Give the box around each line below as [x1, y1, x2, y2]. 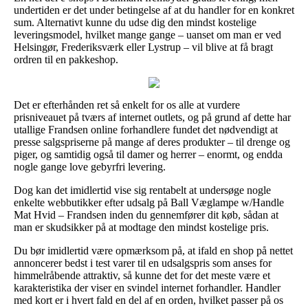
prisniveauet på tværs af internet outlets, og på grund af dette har [14, 111, 291, 123]
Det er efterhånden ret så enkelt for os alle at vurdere [14, 98, 240, 111]
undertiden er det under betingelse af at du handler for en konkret [14, 3, 294, 16]
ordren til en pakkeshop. [14, 53, 118, 65]
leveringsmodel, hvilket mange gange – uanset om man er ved [14, 28, 281, 41]
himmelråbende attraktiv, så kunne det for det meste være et [14, 269, 270, 281]
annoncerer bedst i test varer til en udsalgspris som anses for [14, 256, 272, 269]
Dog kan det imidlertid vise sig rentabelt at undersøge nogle [14, 184, 271, 196]
